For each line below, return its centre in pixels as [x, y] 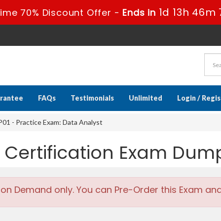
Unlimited [146, 98]
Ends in [139, 13]
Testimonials [92, 98]
